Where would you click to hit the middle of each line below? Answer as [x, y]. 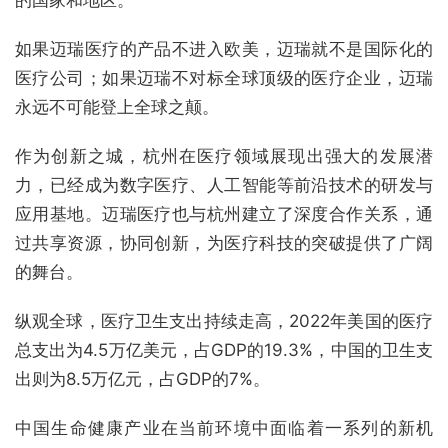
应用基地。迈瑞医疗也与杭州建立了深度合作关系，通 [224, 213]
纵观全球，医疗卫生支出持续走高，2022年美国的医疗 [224, 320]
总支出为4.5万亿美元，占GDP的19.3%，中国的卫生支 [224, 349]
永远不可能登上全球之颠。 [117, 106]
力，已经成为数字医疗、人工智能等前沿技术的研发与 [224, 184]
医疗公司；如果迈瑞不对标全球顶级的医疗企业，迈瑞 [224, 77]
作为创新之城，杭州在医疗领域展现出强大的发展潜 [224, 155]
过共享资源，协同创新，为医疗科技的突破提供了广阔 [224, 242]
